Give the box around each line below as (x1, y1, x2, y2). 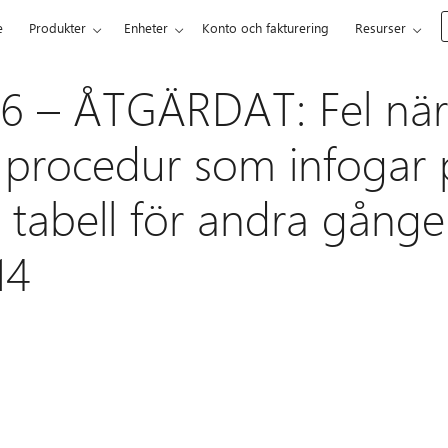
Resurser (355, 19, 407, 36)
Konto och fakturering (202, 19, 330, 36)
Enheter (124, 19, 169, 36)
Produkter (29, 19, 87, 36)
